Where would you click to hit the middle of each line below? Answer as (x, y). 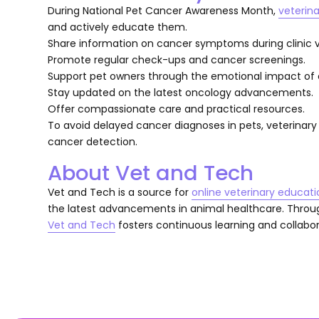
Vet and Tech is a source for (120, 192)
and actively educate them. (118, 27)
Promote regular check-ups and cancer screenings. (177, 59)
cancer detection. (93, 141)
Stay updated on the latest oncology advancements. (181, 92)
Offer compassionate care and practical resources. (177, 109)
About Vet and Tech (151, 172)
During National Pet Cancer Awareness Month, (163, 10)
